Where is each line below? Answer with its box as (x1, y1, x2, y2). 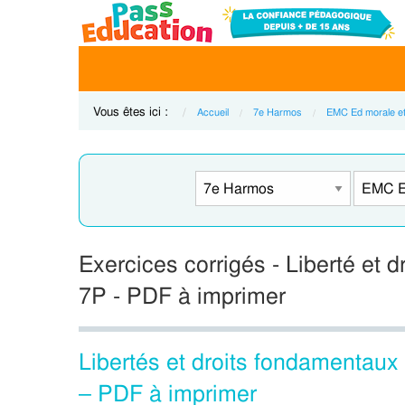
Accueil (197, 106, 229, 118)
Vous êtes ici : (93, 104, 172, 119)
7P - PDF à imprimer (79, 281, 286, 311)
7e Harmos (253, 106, 302, 118)
